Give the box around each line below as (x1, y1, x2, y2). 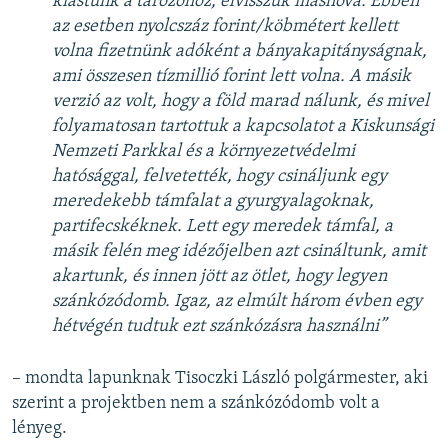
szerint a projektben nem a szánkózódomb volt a (12, 393, 380, 413)
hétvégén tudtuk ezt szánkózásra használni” (52, 316, 386, 336)
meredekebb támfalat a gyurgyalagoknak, (52, 191, 374, 211)
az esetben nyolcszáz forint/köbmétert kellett (52, 16, 398, 36)
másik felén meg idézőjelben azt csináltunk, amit (52, 241, 426, 261)
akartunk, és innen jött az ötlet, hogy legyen (52, 266, 387, 286)
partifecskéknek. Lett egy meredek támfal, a (52, 216, 393, 236)
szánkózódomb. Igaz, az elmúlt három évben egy (52, 291, 422, 311)
